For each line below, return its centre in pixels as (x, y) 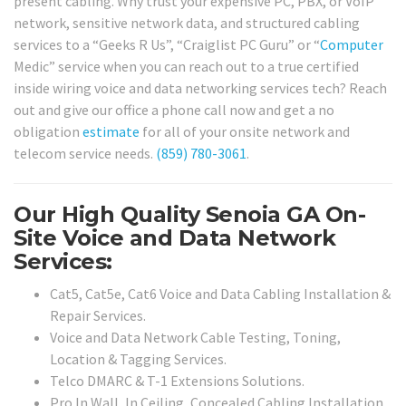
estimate (111, 131)
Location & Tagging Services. (138, 359)
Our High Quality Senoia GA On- (189, 214)
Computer (352, 44)
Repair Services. (98, 316)
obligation (48, 131)
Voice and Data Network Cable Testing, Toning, (195, 338)
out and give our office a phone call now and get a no (174, 109)
